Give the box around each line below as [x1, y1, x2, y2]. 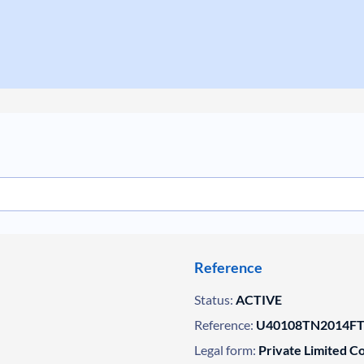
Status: [193, 292, 233, 307]
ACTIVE [235, 292, 282, 307]
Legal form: [193, 342, 256, 357]
